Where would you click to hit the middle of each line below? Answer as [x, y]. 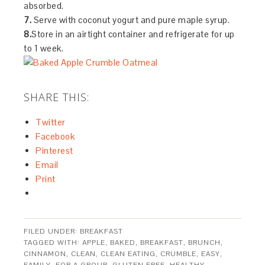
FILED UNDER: [52, 231]
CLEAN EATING [128, 254]
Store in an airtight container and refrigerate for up [133, 34]
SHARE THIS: [57, 97]
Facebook [55, 136]
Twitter [51, 122]
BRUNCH [205, 243]
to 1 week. [44, 48]
